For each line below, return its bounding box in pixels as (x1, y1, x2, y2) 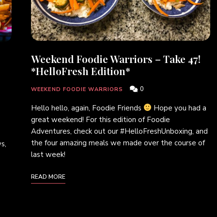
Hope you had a (152, 103, 207, 113)
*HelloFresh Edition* (31, 63, 130, 77)
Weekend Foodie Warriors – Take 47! (31, 51, 201, 65)
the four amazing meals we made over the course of (31, 138, 205, 148)
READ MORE (31, 172, 65, 181)
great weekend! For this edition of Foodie (31, 114, 170, 124)
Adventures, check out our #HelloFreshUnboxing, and (31, 126, 208, 136)
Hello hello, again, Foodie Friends (31, 103, 143, 113)
